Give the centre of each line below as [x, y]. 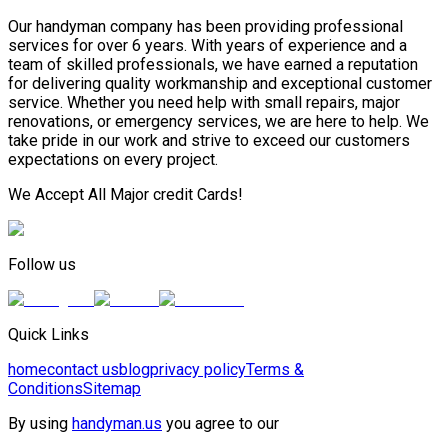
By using [40, 424]
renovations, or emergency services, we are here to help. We [218, 122]
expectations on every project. [113, 160]
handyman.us [117, 424]
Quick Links [48, 335]
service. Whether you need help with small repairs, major [204, 103]
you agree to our [220, 424]
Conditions [45, 389]
